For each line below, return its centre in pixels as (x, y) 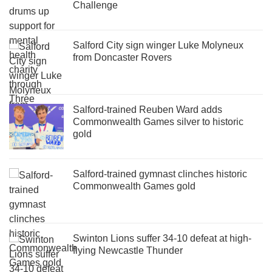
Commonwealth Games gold (134, 186)
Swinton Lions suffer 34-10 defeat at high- (162, 238)
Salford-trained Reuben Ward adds (148, 109)
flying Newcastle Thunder (128, 250)
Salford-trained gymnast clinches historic (160, 174)
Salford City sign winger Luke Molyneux (158, 45)
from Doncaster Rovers (122, 57)
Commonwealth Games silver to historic (158, 121)
